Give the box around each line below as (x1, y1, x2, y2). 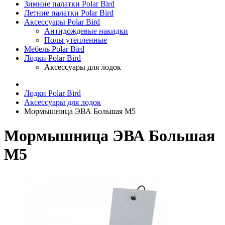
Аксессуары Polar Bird (24, 18, 100, 26)
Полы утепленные (44, 36, 107, 44)
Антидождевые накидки (44, 27, 128, 35)
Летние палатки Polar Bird (24, 9, 114, 17)
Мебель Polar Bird (24, 45, 84, 53)
